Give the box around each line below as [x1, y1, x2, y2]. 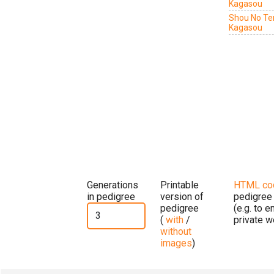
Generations [87, 179, 138, 191]
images [160, 237, 192, 249]
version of [160, 190, 204, 202]
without [160, 225, 191, 237]
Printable [160, 179, 199, 191]
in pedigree [87, 190, 135, 202]
